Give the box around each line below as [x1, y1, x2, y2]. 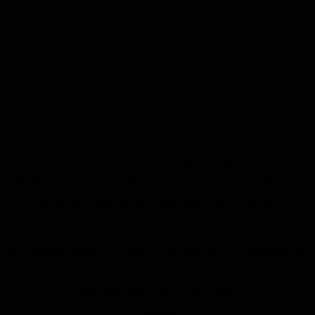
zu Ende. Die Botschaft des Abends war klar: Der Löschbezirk [6, 259, 283, 271]
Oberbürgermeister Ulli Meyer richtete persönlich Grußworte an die [6, 146, 304, 159]
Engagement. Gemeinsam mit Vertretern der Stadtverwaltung [6, 172, 275, 184]
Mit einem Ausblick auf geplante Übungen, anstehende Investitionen [6, 233, 309, 246]
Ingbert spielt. [6, 210, 66, 222]
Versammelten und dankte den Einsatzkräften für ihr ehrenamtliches [6, 159, 304, 172]
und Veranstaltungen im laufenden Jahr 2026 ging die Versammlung [6, 246, 306, 259]
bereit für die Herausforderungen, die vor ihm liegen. [6, 284, 239, 297]
